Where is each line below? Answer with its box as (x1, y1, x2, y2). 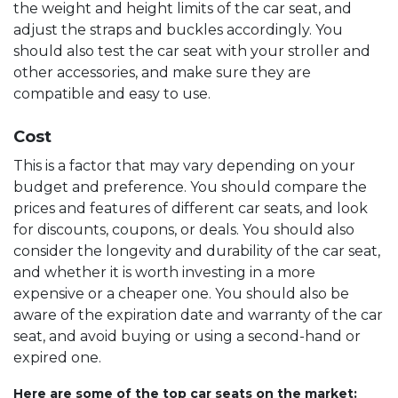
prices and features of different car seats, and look (13, 199, 368, 217)
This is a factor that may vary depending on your (13, 156, 355, 174)
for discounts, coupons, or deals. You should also (13, 220, 354, 238)
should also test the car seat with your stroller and (13, 42, 370, 60)
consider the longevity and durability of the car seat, (13, 242, 380, 259)
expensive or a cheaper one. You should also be (13, 284, 349, 302)
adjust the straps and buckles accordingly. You (13, 20, 343, 38)
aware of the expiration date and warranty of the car (13, 306, 383, 323)
